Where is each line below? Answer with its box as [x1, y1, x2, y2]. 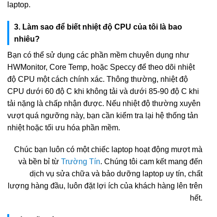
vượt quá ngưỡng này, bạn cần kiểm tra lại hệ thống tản [7, 111, 198, 120]
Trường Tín [61, 157, 100, 166]
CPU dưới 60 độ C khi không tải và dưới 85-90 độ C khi [7, 87, 199, 95]
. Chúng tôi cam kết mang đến [100, 157, 202, 166]
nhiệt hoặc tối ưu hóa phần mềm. [7, 123, 120, 132]
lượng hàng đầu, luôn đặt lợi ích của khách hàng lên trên [8, 182, 202, 190]
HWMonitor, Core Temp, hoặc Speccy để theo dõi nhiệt [7, 62, 195, 71]
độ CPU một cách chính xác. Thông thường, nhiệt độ [7, 75, 188, 83]
